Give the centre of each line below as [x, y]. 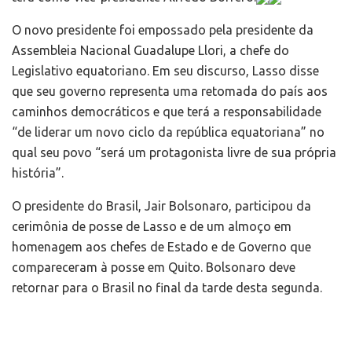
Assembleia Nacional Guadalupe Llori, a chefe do [150, 50]
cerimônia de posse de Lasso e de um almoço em [152, 226]
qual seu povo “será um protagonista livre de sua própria [174, 152]
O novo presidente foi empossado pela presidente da [163, 29]
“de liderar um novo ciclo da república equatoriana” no [168, 132]
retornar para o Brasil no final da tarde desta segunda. [167, 287]
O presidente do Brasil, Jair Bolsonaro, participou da [161, 205]
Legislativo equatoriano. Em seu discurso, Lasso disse [165, 70]
